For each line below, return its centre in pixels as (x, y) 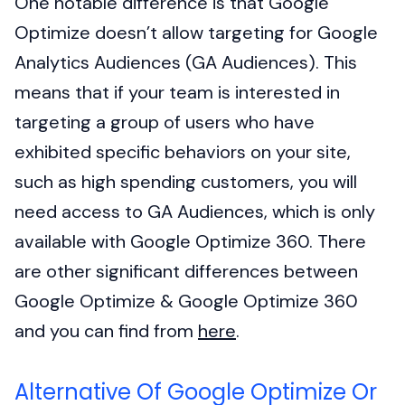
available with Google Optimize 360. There (190, 241)
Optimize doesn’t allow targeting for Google (196, 32)
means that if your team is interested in (177, 92)
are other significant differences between (186, 271)
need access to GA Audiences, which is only (195, 211)
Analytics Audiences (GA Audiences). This (186, 62)
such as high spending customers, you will (186, 181)
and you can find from (104, 330)
